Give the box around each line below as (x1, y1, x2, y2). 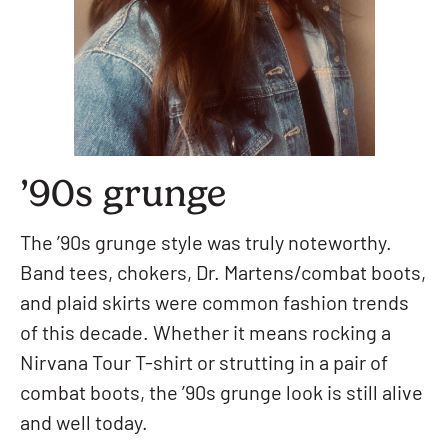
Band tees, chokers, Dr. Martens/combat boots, (20, 265, 426, 286)
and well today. (20, 415, 148, 436)
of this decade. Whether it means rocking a (20, 325, 391, 346)
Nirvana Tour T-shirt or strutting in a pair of (20, 355, 388, 376)
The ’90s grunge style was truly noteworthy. (20, 235, 392, 256)
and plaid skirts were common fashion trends (20, 295, 409, 316)
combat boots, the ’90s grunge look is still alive (20, 385, 423, 406)
